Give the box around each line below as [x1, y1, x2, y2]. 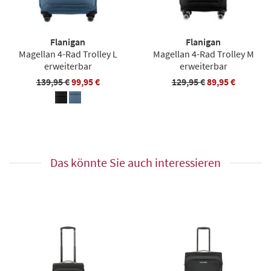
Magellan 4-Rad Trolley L [18, 47, 117, 60]
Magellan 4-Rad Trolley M [152, 47, 254, 60]
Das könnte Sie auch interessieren [50, 154, 221, 170]
